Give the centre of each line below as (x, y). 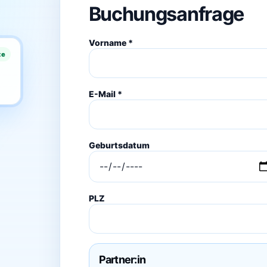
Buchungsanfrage (166, 14)
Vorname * (111, 42)
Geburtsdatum (119, 145)
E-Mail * (105, 94)
